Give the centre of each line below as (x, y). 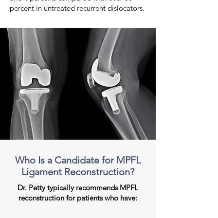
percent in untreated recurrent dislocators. (77, 8)
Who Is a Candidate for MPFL (78, 160)
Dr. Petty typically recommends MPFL (78, 188)
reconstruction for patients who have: (78, 198)
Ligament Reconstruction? (78, 172)
